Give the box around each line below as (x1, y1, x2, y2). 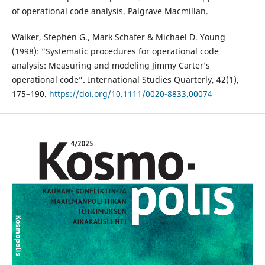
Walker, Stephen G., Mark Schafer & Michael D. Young (11, 31, 225, 43)
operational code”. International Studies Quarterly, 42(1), (11, 73, 239, 85)
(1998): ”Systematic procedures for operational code (11, 45, 219, 57)
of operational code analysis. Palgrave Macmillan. (11, 5, 208, 17)
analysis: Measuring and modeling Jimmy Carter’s (11, 59, 210, 71)
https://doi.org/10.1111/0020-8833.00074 (49, 88, 212, 99)
